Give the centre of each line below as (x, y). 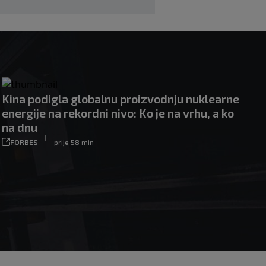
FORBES (24, 142)
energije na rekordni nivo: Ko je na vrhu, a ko (118, 113)
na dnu (19, 127)
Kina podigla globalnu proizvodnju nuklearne (120, 99)
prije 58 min (74, 142)
